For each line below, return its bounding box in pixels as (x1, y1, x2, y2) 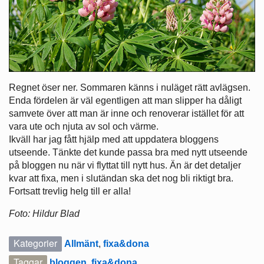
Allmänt (64, 239, 98, 249)
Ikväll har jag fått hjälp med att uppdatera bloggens (9, 134, 219, 145)
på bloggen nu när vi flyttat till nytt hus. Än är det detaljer (9, 160, 241, 171)
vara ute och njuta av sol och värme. (9, 121, 159, 132)
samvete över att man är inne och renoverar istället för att (9, 108, 244, 119)
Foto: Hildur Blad (9, 209, 80, 219)
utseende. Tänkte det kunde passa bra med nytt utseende (9, 147, 247, 158)
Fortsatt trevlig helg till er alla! (9, 186, 131, 197)
